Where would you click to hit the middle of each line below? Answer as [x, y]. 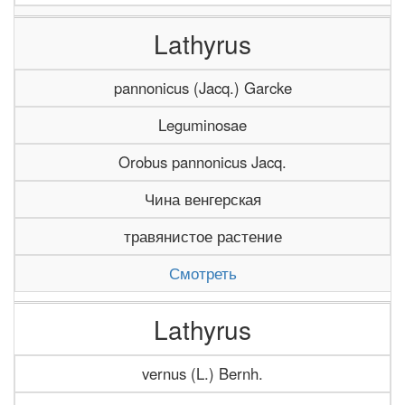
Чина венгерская [202, 199]
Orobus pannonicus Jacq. [202, 162]
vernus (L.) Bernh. [202, 373]
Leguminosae [202, 125]
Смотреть [203, 273]
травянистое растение [202, 236]
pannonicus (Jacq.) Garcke [202, 88]
